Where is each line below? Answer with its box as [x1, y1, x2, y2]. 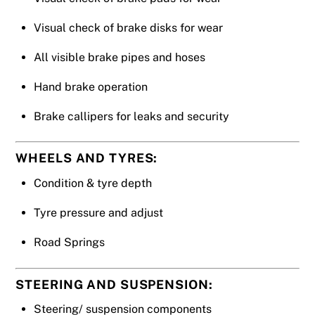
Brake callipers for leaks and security [34, 110, 229, 124]
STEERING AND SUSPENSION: [15, 276, 213, 292]
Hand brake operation [34, 80, 148, 94]
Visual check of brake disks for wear [34, 21, 223, 35]
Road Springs [34, 236, 105, 250]
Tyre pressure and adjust [34, 206, 163, 220]
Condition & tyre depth [34, 176, 152, 191]
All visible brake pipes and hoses [34, 51, 205, 65]
